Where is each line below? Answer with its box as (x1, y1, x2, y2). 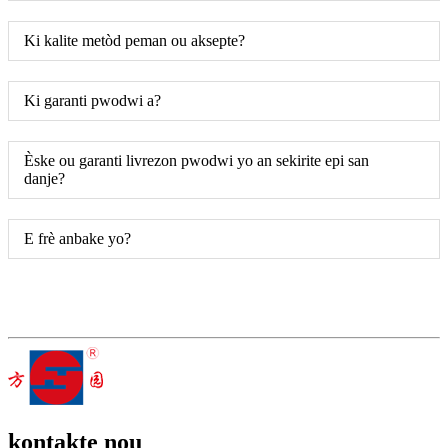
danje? (24, 169, 65, 187)
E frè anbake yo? (24, 229, 131, 247)
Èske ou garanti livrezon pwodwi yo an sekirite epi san (24, 151, 369, 169)
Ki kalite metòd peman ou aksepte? (24, 31, 245, 49)
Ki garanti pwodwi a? (24, 91, 161, 109)
